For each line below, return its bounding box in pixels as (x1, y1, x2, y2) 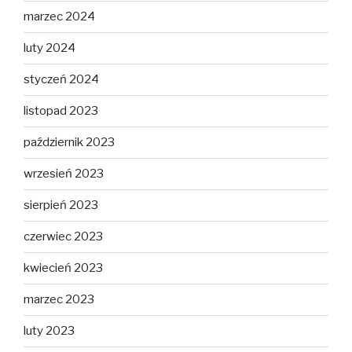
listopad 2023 (24, 104, 98, 119)
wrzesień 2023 (24, 167, 104, 181)
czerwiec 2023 (24, 229, 103, 244)
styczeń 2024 (24, 72, 99, 87)
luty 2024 (24, 41, 75, 56)
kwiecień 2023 (24, 261, 103, 276)
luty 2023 (24, 324, 75, 339)
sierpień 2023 (24, 198, 98, 213)
